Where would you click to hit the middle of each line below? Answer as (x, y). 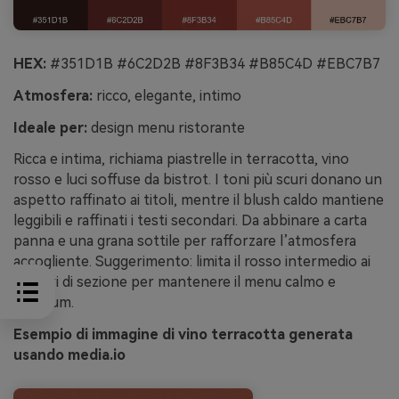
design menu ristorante (166, 127)
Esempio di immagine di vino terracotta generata (183, 335)
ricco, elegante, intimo (167, 95)
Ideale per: (50, 127)
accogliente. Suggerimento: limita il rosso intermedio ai (192, 262)
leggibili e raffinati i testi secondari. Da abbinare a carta (190, 221)
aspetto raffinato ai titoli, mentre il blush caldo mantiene (199, 200)
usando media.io (69, 355)
